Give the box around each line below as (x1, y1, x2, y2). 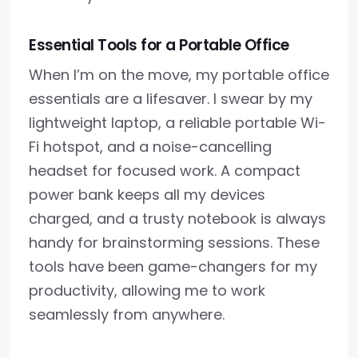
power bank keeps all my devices (29, 185, 265, 205)
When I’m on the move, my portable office (29, 65, 329, 86)
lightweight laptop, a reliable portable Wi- (29, 113, 326, 133)
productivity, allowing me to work (29, 280, 265, 301)
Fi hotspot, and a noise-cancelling (29, 137, 272, 157)
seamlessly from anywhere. (29, 304, 225, 325)
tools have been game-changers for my (29, 257, 317, 277)
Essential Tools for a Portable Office (29, 34, 289, 57)
